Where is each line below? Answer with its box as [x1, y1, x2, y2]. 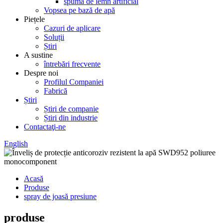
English [4, 139, 28, 148]
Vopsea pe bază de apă [44, 6, 115, 14]
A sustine [24, 51, 53, 59]
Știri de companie [44, 105, 99, 113]
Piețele [24, 15, 45, 23]
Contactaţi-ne [24, 122, 66, 131]
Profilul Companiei [44, 78, 104, 86]
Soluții [44, 33, 64, 41]
